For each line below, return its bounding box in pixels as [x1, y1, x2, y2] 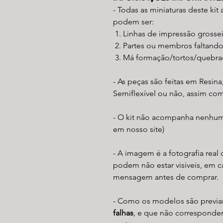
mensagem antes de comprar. [113, 172, 219, 182]
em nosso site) [113, 124, 164, 134]
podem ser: [113, 16, 154, 26]
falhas [113, 208, 133, 218]
